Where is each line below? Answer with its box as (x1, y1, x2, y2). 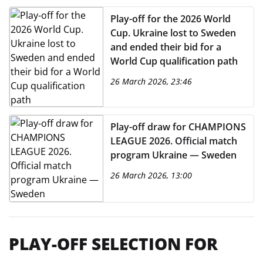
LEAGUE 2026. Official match (110, 134, 237, 147)
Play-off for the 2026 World (110, 12, 231, 25)
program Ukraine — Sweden (110, 149, 237, 161)
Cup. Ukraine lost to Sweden (110, 26, 236, 39)
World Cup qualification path (110, 55, 238, 68)
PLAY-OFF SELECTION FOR (9, 232, 218, 255)
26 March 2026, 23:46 (110, 76, 192, 87)
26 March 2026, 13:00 (110, 170, 192, 181)
